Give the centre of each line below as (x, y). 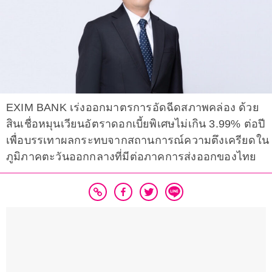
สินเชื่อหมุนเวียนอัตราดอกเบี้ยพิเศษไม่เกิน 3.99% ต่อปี (136, 124)
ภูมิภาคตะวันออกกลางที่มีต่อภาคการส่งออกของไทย (131, 157)
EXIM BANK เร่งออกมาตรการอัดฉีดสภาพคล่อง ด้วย (133, 108)
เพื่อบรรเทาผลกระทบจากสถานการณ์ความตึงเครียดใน (138, 141)
